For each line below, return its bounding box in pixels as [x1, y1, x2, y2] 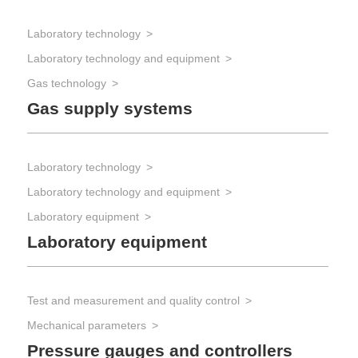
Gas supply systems [27, 99, 193, 117]
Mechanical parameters [27, 318, 146, 332]
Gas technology [27, 76, 106, 89]
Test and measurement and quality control [27, 293, 240, 307]
